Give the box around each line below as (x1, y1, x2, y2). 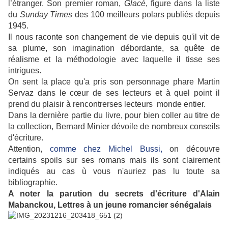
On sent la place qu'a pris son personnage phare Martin (8, 77, 220, 87)
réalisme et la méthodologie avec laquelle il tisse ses (8, 55, 220, 64)
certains (8, 156, 41, 165)
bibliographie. (8, 178, 58, 187)
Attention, (8, 145, 50, 154)
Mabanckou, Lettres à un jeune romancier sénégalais (8, 201, 212, 210)
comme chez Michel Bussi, (49, 145, 162, 154)
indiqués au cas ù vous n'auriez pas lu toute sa (8, 167, 220, 176)
